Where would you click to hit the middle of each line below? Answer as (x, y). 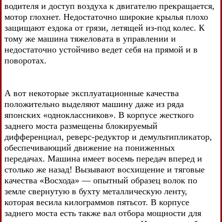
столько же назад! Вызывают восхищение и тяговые (105, 169)
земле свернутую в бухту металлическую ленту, (96, 191)
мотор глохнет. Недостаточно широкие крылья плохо (106, 17)
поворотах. (26, 60)
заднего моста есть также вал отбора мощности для (103, 213)
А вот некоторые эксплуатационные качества (92, 93)
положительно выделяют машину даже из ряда (94, 104)
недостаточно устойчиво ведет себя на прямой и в (101, 49)
